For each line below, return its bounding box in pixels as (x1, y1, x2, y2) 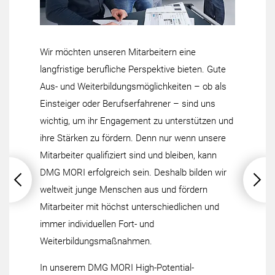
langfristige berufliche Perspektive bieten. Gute (40, 64, 226, 76)
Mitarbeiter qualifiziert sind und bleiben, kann (40, 150, 217, 161)
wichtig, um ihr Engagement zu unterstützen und (40, 115, 233, 127)
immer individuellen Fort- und (40, 219, 154, 230)
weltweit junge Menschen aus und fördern (40, 184, 207, 196)
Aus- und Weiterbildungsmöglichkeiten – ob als (40, 81, 227, 93)
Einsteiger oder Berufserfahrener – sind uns (40, 98, 215, 110)
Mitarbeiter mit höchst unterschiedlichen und (40, 201, 219, 213)
